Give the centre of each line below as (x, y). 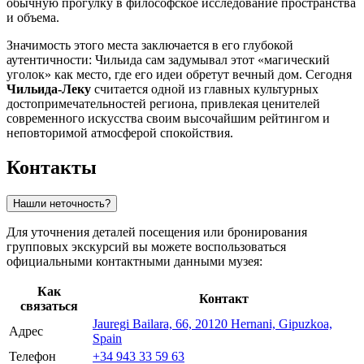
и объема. (33, 18)
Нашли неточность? (62, 203)
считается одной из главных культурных (205, 89)
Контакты (52, 168)
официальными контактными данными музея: (134, 261)
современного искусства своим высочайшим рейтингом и (168, 119)
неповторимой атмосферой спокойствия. (120, 133)
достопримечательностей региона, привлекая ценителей (163, 104)
